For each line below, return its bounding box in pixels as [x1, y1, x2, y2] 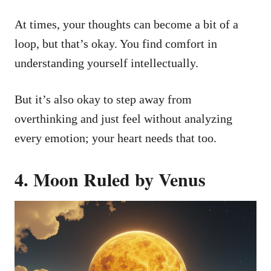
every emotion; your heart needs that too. [15, 131, 217, 145]
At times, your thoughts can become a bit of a [15, 17, 238, 31]
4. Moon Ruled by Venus [15, 165, 206, 192]
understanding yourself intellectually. [15, 56, 198, 70]
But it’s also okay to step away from [15, 92, 192, 106]
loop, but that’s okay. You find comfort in [15, 36, 217, 50]
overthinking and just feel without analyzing [15, 111, 232, 125]
